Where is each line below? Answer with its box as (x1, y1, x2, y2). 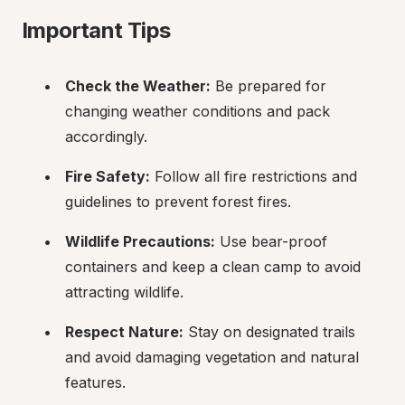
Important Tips (22, 17, 171, 43)
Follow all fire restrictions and (150, 167, 357, 185)
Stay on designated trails (184, 323, 355, 341)
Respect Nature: (65, 323, 184, 341)
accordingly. (65, 127, 147, 146)
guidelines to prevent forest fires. (65, 193, 291, 211)
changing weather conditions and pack (65, 102, 330, 120)
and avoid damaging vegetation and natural (65, 348, 359, 366)
